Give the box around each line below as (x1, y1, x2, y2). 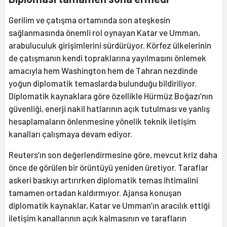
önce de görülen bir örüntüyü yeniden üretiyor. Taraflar (9, 162, 208, 172)
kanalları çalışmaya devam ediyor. (9, 128, 132, 139)
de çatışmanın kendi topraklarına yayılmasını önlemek (9, 52, 206, 63)
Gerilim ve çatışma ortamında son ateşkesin (9, 14, 170, 25)
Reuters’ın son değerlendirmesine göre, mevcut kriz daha (9, 149, 217, 160)
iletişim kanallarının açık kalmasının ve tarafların (9, 212, 186, 223)
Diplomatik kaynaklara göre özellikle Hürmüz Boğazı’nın (9, 90, 213, 101)
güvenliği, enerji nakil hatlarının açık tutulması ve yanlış (9, 103, 210, 113)
